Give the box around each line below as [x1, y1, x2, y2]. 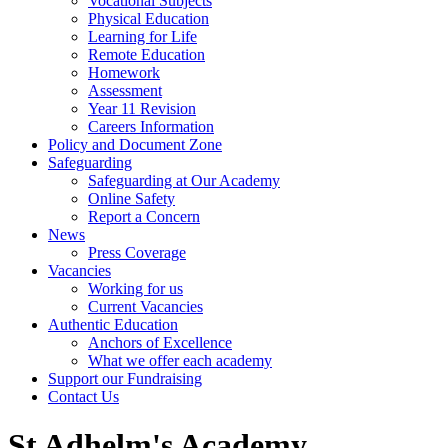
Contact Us [48, 388, 119, 405]
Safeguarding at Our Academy [88, 172, 280, 189]
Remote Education [88, 46, 205, 63]
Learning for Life [88, 28, 197, 45]
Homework [88, 64, 160, 81]
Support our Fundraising [48, 370, 202, 387]
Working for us [88, 280, 183, 297]
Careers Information [88, 118, 214, 135]
